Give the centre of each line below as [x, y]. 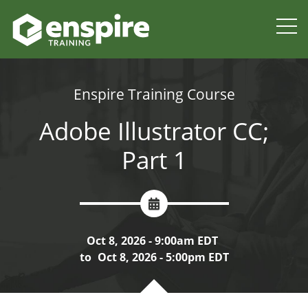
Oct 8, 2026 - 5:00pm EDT [163, 257]
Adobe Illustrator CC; [154, 131]
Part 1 [154, 160]
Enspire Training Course [154, 95]
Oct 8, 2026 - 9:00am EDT [152, 241]
